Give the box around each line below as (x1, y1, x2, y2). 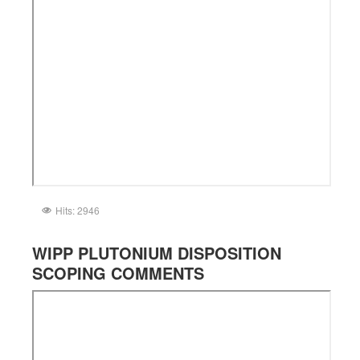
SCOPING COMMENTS (32, 260, 204, 284)
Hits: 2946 (55, 202, 100, 217)
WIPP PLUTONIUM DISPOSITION (32, 240, 281, 264)
